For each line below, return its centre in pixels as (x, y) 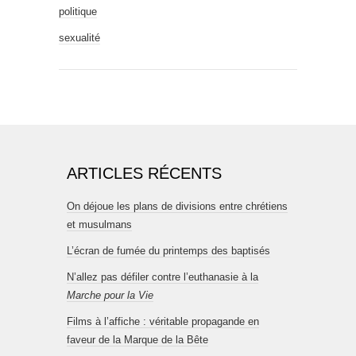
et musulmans (99, 224)
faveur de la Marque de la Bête (137, 340)
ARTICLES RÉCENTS (144, 173)
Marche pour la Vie (110, 295)
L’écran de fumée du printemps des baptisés (168, 251)
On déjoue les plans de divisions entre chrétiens (177, 206)
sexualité (79, 38)
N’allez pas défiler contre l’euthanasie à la (163, 277)
